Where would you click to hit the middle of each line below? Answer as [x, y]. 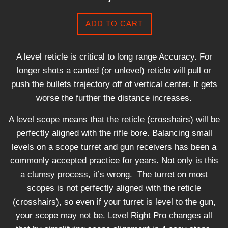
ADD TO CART [114, 24]
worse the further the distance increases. [114, 98]
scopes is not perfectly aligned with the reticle [114, 188]
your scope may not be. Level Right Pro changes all [114, 216]
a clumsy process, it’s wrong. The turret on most [114, 175]
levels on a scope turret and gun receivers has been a [114, 147]
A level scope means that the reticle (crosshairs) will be [114, 120]
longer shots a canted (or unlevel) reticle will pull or [114, 71]
